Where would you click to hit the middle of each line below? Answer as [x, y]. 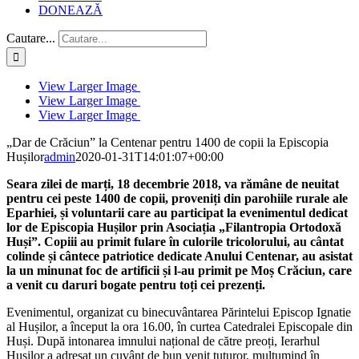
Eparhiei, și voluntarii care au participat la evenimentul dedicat [177, 213]
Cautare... [31, 38]
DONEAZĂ [71, 10]
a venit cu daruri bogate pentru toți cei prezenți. [136, 285]
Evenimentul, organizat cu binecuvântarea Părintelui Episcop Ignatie [179, 313]
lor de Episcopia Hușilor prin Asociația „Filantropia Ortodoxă [174, 228]
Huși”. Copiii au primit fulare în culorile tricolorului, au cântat [175, 242]
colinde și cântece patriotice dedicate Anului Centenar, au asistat [179, 256]
